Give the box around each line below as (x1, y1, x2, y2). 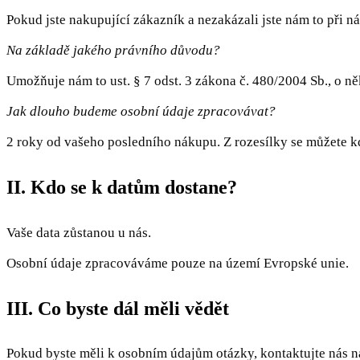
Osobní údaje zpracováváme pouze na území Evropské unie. (6, 255, 349, 271)
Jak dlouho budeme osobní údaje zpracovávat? (6, 103, 276, 119)
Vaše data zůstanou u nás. (6, 224, 151, 240)
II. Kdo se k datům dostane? (6, 176, 237, 198)
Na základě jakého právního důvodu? (6, 42, 220, 58)
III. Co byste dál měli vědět (6, 297, 229, 319)
